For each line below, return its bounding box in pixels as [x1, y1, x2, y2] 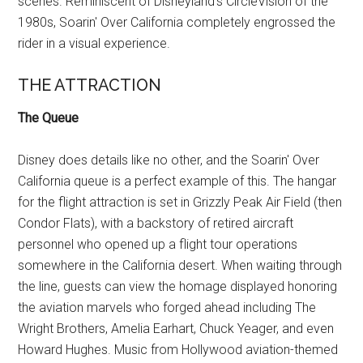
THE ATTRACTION [18, 75, 162, 96]
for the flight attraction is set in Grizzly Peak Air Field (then [18, 194, 343, 211]
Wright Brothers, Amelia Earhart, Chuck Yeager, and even [18, 321, 335, 337]
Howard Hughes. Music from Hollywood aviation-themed [18, 342, 339, 358]
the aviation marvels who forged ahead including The [18, 300, 317, 316]
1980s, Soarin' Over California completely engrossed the [18, 15, 336, 31]
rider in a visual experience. [18, 36, 171, 52]
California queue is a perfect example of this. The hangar [18, 173, 337, 190]
